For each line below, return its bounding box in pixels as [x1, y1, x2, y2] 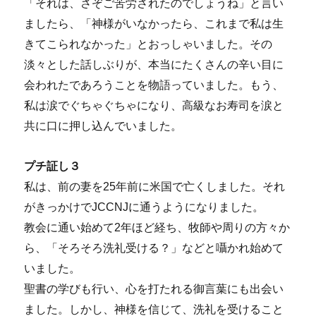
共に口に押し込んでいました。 [24, 120, 183, 133]
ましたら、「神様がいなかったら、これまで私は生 [24, 18, 284, 30]
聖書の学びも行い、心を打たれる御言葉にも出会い [24, 283, 284, 296]
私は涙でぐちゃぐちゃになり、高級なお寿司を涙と [24, 99, 284, 112]
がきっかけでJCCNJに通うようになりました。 [24, 201, 265, 214]
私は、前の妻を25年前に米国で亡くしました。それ [24, 181, 286, 193]
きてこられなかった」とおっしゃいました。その [24, 38, 273, 51]
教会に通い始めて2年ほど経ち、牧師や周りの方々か [24, 221, 291, 234]
